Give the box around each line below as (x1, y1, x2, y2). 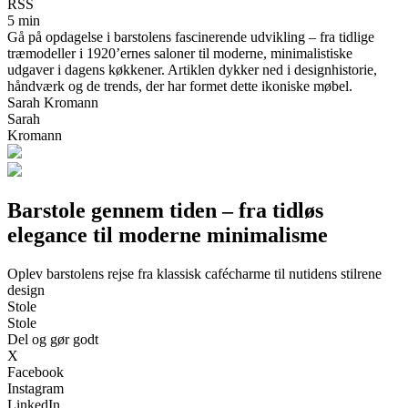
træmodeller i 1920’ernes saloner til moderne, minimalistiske (7, 45, 352, 61)
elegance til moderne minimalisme (7, 222, 328, 247)
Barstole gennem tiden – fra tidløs (7, 198, 323, 222)
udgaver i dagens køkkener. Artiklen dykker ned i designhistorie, (7, 61, 377, 77)
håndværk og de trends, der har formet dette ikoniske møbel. (7, 77, 352, 94)
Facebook (7, 363, 64, 380)
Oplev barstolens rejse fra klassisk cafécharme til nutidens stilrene (7, 265, 382, 281)
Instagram (7, 380, 64, 396)
